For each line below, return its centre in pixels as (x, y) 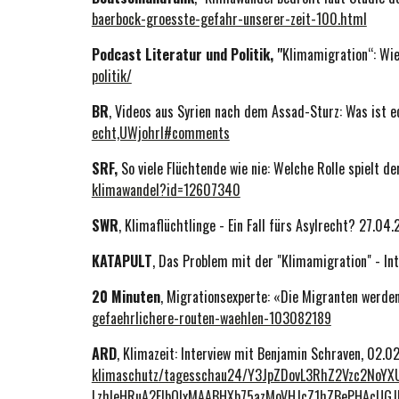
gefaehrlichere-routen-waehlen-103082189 (211, 318)
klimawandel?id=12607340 (166, 190)
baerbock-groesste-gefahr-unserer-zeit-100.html (229, 19)
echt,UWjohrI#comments (160, 133)
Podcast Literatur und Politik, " (187, 54)
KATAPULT (122, 261)
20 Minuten (126, 297)
